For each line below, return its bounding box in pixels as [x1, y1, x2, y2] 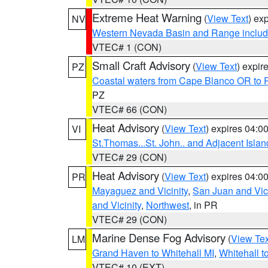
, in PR [189, 198, 218, 212]
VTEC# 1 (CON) [92, 40, 162, 54]
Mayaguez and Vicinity [92, 184, 188, 197]
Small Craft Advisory [92, 57, 190, 73]
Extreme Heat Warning [92, 10, 202, 25]
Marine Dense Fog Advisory [92, 230, 226, 245]
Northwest [146, 198, 189, 212]
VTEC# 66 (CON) [92, 102, 167, 116]
